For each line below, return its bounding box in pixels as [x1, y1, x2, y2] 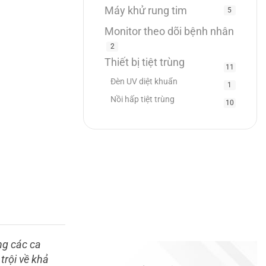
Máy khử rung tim [104, 4, 188, 17]
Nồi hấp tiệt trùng [110, 94, 175, 104]
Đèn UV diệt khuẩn [110, 77, 178, 87]
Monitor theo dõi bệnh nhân [104, 25, 235, 38]
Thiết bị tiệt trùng [104, 56, 185, 69]
